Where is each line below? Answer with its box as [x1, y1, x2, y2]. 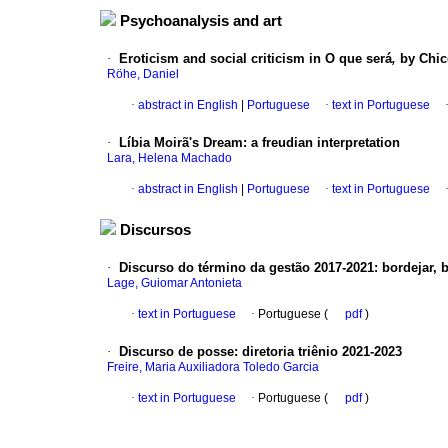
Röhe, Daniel [107, 67, 179, 82]
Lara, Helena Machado [107, 151, 232, 166]
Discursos [120, 222, 191, 239]
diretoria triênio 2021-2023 [242, 344, 402, 360]
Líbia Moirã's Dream [119, 135, 243, 151]
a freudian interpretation [251, 135, 400, 151]
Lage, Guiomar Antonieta [107, 276, 242, 291]
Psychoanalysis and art [120, 13, 282, 30]
